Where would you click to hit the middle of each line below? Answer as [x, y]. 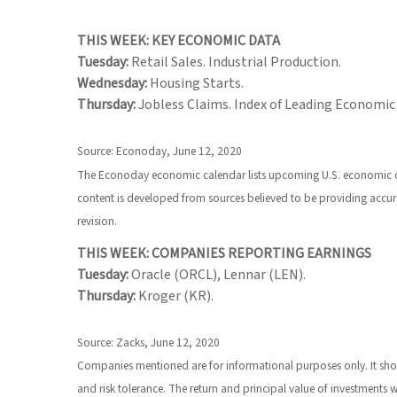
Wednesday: [112, 84]
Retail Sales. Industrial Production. [235, 62]
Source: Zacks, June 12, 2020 [148, 343]
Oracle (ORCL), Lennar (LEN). [217, 275]
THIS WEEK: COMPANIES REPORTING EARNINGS [224, 254]
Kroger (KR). [175, 296]
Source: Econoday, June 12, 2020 [160, 152]
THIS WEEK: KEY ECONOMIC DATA [179, 41]
